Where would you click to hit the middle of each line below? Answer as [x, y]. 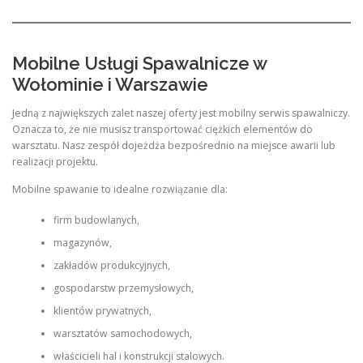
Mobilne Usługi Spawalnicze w [139, 64]
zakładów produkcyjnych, [111, 265]
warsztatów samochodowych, [122, 333]
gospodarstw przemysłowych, [123, 288]
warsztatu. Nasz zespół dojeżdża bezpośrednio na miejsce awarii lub [174, 146]
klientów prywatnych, [102, 310]
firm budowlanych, [96, 220]
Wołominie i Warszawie [110, 85]
